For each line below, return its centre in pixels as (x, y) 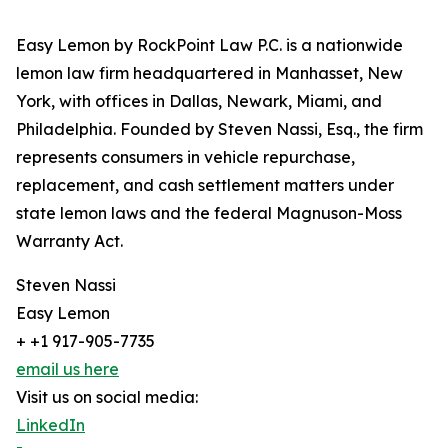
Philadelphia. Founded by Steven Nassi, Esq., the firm (219, 129)
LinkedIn (50, 425)
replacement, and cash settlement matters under (205, 185)
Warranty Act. (69, 241)
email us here (67, 369)
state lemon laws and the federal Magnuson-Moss (209, 213)
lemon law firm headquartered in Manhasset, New (209, 73)
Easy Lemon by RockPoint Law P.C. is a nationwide (209, 45)
